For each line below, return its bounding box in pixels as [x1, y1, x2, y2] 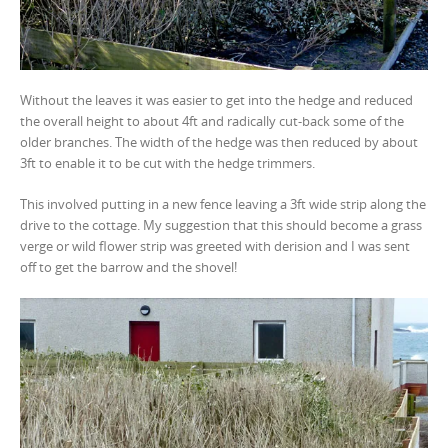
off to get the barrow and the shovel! [20, 257, 237, 276]
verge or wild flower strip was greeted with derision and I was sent [20, 236, 410, 255]
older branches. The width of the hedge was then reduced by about [20, 132, 418, 151]
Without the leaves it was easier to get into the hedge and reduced [20, 90, 413, 109]
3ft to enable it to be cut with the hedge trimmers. [20, 153, 315, 172]
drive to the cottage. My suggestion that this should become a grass [20, 215, 422, 234]
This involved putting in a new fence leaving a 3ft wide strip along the [20, 194, 426, 213]
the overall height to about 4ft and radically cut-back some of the [20, 111, 404, 130]
